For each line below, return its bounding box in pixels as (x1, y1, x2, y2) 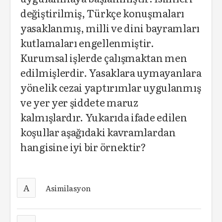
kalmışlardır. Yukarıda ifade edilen (20, 110, 187, 124)
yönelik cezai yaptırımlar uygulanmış (20, 80, 201, 95)
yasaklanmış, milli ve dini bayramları (20, 20, 200, 35)
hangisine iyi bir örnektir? (20, 139, 146, 154)
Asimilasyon (46, 182, 91, 194)
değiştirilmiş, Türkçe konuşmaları (20, 5, 185, 20)
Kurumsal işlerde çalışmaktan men (20, 50, 187, 65)
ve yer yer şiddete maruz (20, 95, 138, 110)
